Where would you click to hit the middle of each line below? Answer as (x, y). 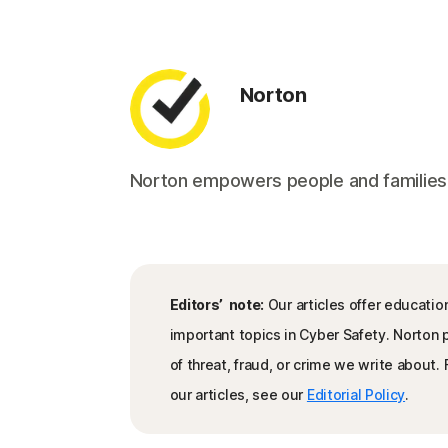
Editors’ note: (216, 304)
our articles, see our (238, 394)
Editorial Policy (356, 394)
